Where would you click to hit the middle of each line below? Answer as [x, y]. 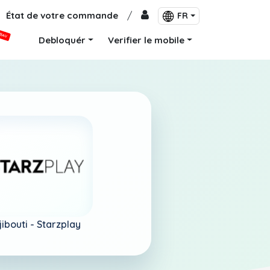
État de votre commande [62, 15]
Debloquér [62, 40]
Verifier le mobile [146, 40]
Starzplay [59, 224]
